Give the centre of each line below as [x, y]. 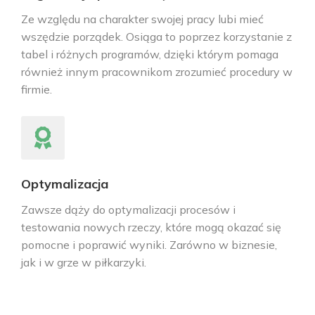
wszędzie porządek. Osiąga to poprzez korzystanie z [156, 37]
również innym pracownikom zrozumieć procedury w [157, 72]
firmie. [37, 89]
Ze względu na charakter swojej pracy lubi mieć [142, 19]
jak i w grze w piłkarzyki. [84, 262]
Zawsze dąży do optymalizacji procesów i [128, 210]
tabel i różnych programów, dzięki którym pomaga [150, 54]
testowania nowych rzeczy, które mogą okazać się [151, 227]
